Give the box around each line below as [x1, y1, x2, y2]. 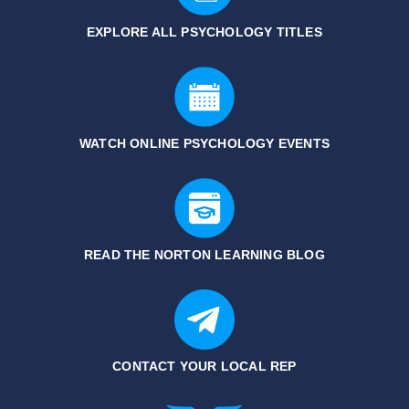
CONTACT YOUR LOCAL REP [112, 359, 297, 374]
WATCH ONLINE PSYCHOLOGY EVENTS [79, 136, 330, 152]
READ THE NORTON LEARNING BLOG [84, 247, 325, 263]
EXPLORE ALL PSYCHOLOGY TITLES [87, 25, 322, 40]
